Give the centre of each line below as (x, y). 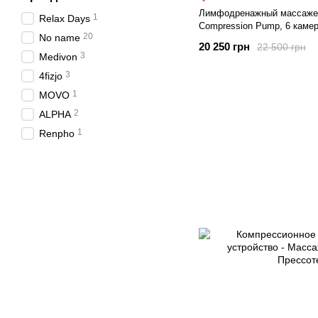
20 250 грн (224, 46)
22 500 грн (281, 46)
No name (60, 38)
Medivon (58, 57)
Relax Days (65, 18)
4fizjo (51, 76)
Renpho (57, 133)
